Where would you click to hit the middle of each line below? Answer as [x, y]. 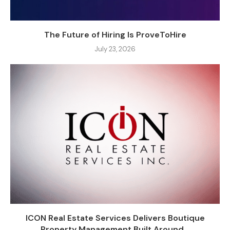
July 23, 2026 [115, 49]
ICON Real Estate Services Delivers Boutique [115, 218]
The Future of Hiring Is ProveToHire [115, 35]
